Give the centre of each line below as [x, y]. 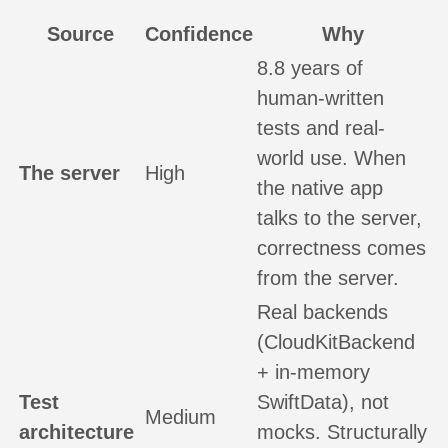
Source [80, 33]
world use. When [331, 157]
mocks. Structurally [342, 431]
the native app [320, 187]
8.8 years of [310, 67]
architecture [76, 431]
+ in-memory [313, 371]
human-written [320, 97]
